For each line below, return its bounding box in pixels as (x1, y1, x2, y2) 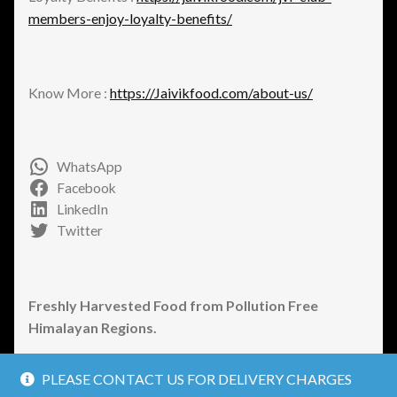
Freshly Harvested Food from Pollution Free (28, 296, 318, 314)
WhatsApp (56, 159, 122, 175)
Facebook (56, 180, 116, 197)
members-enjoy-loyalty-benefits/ (28, 9, 232, 27)
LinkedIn (56, 201, 108, 218)
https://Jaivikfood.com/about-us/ (110, 84, 313, 102)
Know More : (28, 84, 110, 102)
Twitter (56, 222, 103, 239)
